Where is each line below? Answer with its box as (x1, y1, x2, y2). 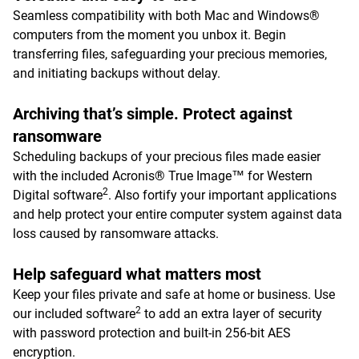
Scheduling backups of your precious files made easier (13, 149, 321, 164)
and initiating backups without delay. (13, 66, 220, 81)
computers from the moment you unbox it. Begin (13, 27, 286, 42)
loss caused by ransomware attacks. (13, 226, 219, 241)
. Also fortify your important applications (108, 188, 337, 203)
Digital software (13, 188, 103, 203)
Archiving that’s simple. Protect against (13, 104, 292, 123)
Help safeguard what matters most (13, 264, 261, 284)
